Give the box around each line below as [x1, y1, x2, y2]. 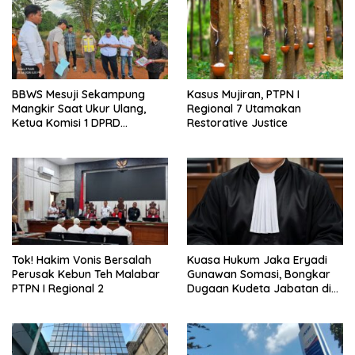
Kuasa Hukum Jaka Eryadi [187, 252, 327, 267]
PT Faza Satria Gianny [187, 295, 303, 310]
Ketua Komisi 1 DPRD [12, 115, 120, 130]
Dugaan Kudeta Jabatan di [187, 281, 331, 296]
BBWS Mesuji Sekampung [12, 86, 145, 101]
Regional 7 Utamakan [187, 101, 301, 116]
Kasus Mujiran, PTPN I [187, 86, 300, 101]
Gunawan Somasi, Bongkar [187, 266, 330, 281]
